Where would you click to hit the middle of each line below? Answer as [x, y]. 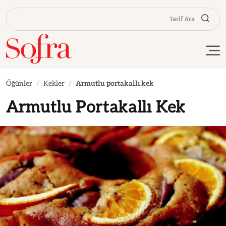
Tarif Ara [182, 19]
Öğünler [19, 83]
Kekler [54, 83]
